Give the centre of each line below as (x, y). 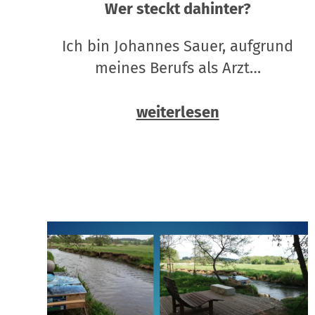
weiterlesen (178, 112)
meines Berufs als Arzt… (178, 68)
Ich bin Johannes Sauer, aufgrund (178, 46)
